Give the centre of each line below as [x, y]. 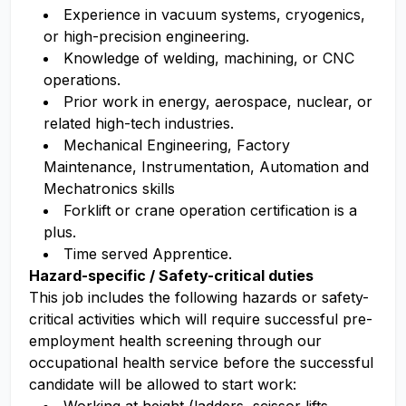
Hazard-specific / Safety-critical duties [175, 275]
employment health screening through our [175, 341]
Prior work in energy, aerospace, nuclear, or [218, 101]
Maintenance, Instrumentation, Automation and [206, 167]
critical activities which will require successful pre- [201, 319]
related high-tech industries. [139, 123]
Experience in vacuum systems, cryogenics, [214, 14]
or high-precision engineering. [146, 36]
